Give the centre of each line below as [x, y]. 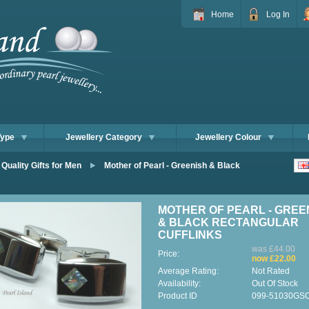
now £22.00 [274, 259]
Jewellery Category [104, 137]
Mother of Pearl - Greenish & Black [172, 166]
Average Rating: [188, 271]
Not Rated [271, 271]
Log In [278, 14]
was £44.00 [273, 249]
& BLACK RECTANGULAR [228, 222]
